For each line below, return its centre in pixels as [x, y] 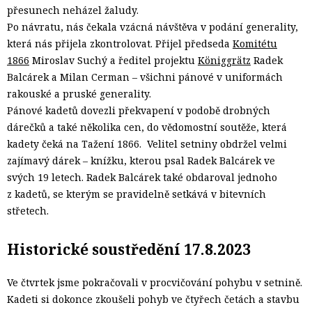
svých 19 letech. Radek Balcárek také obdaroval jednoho [142, 178]
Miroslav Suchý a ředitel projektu [114, 61]
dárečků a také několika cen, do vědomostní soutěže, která [147, 127]
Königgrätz [224, 61]
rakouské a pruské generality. [79, 94]
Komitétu [255, 44]
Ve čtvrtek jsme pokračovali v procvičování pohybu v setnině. [155, 282]
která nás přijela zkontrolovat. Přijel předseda [120, 44]
